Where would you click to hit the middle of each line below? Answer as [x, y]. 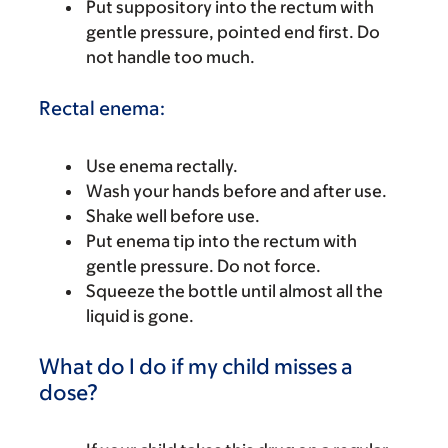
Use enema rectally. [162, 166]
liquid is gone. [140, 316]
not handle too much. [170, 57]
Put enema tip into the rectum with [221, 241]
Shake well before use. [173, 216]
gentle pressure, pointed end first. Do [233, 32]
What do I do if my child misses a [196, 366]
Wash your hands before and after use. [236, 191]
